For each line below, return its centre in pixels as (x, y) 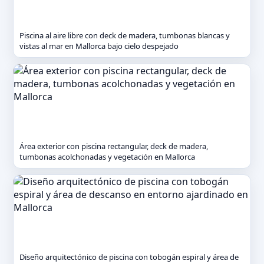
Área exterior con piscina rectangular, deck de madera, (114, 146)
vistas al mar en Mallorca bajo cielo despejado (99, 46)
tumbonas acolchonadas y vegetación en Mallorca (107, 157)
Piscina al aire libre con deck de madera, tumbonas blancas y (125, 35)
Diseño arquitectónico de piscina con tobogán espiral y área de (129, 257)
